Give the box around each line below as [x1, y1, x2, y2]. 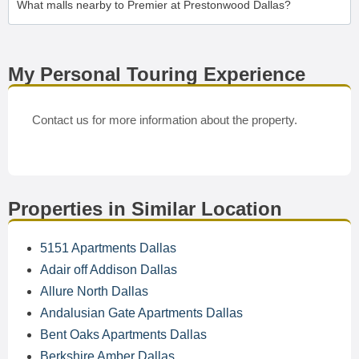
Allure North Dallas [40, 284, 148, 298]
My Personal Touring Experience [8, 63, 305, 85]
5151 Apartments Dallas [40, 241, 176, 255]
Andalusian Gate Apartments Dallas [40, 306, 243, 320]
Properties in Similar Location [8, 198, 282, 220]
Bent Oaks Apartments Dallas [40, 328, 207, 341]
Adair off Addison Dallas [40, 263, 177, 276]
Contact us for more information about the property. [32, 113, 297, 127]
